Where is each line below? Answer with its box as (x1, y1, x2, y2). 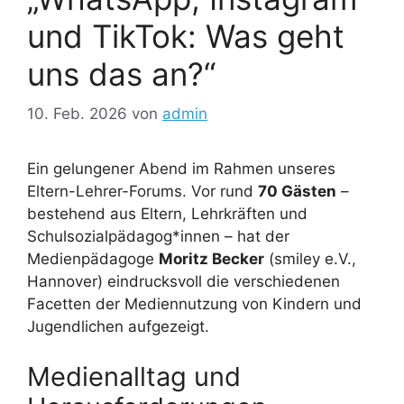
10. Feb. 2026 (27, 105, 127, 123)
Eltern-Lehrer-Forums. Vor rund (27, 182, 258, 200)
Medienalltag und (27, 360, 241, 392)
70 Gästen (258, 182, 336, 200)
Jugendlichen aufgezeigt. (27, 317, 209, 335)
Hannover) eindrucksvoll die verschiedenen (27, 272, 340, 290)
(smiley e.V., (264, 250, 356, 268)
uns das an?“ (27, 54, 216, 93)
